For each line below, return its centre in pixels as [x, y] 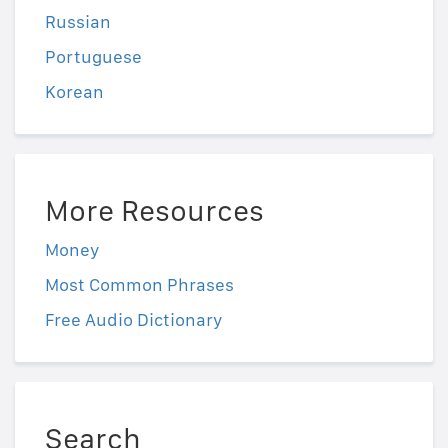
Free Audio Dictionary [134, 320]
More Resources [154, 210]
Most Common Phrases [139, 285]
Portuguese [93, 57]
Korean [74, 92]
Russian [78, 22]
